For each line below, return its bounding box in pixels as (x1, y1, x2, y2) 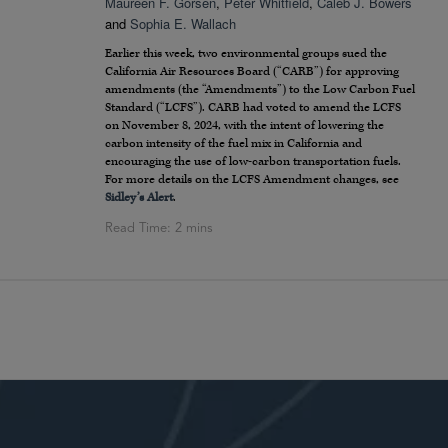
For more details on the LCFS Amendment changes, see (105, 172, 399, 188)
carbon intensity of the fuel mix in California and (105, 136, 362, 152)
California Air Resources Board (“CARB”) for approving (105, 64, 399, 80)
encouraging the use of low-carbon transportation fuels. (105, 154, 401, 170)
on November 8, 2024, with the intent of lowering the (105, 118, 384, 134)
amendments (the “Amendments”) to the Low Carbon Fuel (105, 82, 415, 98)
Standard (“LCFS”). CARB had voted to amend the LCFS (105, 100, 401, 116)
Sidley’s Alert (105, 190, 173, 206)
